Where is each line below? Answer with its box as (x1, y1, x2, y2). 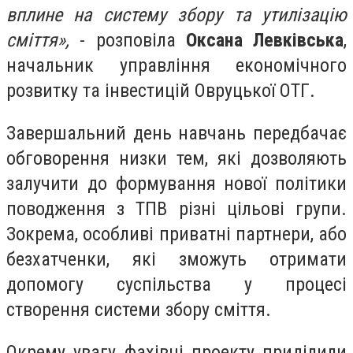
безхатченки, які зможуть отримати (6, 247, 347, 270)
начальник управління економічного (6, 54, 347, 77)
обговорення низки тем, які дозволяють (6, 147, 347, 169)
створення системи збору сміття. (6, 298, 271, 321)
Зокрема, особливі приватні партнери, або (6, 222, 347, 245)
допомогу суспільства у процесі (6, 273, 347, 295)
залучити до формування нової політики (6, 172, 347, 195)
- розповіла (69, 29, 186, 52)
